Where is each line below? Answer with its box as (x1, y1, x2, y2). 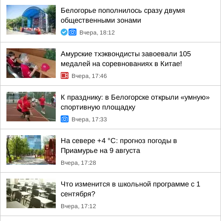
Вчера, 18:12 (79, 29, 115, 36)
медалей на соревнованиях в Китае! (61, 60, 182, 68)
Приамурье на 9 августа (61, 147, 140, 154)
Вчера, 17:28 (61, 159, 96, 166)
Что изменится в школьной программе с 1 (61, 180, 200, 188)
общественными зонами (61, 16, 141, 24)
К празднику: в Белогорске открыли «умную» (61, 93, 210, 101)
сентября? (61, 190, 95, 198)
